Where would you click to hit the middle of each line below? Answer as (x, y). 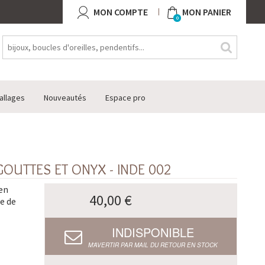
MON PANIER (207, 12)
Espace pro (125, 98)
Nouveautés (65, 98)
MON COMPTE (121, 12)
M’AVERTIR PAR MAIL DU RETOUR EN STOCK (153, 245)
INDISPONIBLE (153, 232)
